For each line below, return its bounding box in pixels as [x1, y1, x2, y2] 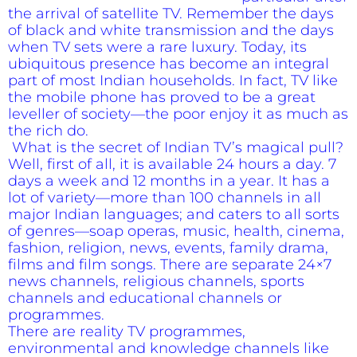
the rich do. [8, 121, 88, 139]
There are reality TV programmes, [8, 322, 245, 340]
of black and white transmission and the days [8, 21, 334, 39]
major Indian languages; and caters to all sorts [8, 205, 339, 223]
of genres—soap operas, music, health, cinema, [8, 222, 344, 240]
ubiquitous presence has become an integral [8, 54, 329, 73]
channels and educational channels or [8, 288, 282, 307]
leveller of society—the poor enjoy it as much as [8, 104, 348, 123]
